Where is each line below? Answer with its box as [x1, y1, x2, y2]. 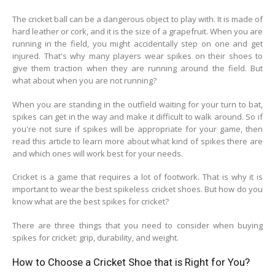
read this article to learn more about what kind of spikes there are [12, 135, 263, 147]
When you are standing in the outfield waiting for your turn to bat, [12, 98, 263, 110]
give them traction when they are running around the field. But [12, 62, 263, 74]
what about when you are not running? [12, 74, 157, 86]
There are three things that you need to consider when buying [12, 219, 263, 231]
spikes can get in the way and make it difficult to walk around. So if [12, 110, 263, 122]
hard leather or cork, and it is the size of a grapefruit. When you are [12, 25, 263, 37]
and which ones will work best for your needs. [12, 147, 183, 159]
